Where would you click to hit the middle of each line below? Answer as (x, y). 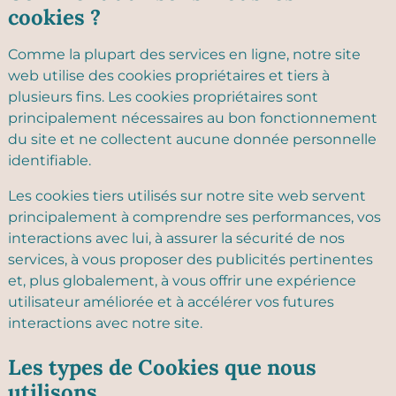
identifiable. (49, 160)
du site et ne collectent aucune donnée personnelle (192, 139)
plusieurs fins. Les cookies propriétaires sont (163, 97)
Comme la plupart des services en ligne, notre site (184, 54)
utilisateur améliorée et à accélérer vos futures (171, 302)
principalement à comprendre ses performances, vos (194, 217)
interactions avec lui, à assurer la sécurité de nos (176, 238)
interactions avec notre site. (105, 323)
